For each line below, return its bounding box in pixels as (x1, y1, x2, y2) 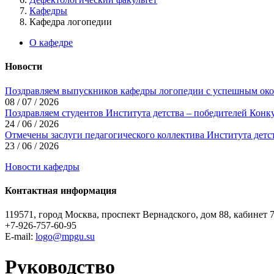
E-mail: (5, 231, 35, 242)
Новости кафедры (5, 161, 80, 172)
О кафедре (29, 37, 73, 48)
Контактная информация (5, 185, 117, 196)
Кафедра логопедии (29, 17, 112, 27)
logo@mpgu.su (35, 231, 95, 242)
